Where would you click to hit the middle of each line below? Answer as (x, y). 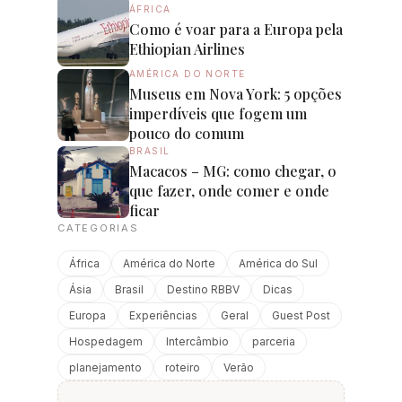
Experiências (163, 315)
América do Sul (278, 263)
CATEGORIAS (98, 227)
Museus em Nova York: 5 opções (236, 93)
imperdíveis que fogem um (218, 113)
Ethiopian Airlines (187, 48)
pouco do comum (187, 133)
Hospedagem (106, 341)
